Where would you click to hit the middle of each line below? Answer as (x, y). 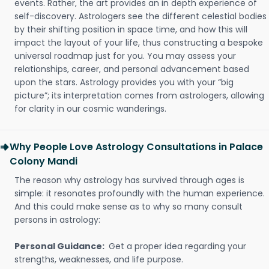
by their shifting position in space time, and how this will (131, 29)
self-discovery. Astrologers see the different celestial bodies (141, 16)
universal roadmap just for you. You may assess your (125, 56)
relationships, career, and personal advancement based (132, 69)
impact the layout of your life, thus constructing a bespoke (139, 43)
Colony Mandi (44, 161)
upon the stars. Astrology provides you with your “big (124, 82)
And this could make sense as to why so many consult (128, 207)
